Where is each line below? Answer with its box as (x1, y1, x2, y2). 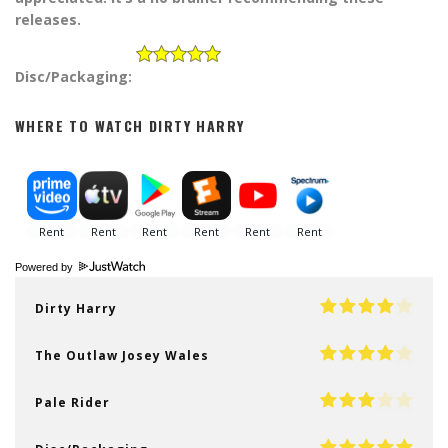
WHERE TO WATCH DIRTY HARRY (15, 115, 245, 137)
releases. (15, 10, 81, 30)
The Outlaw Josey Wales (35, 346, 209, 364)
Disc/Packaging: (15, 67, 136, 87)
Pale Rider (35, 393, 110, 411)
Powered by (15, 261, 76, 274)
